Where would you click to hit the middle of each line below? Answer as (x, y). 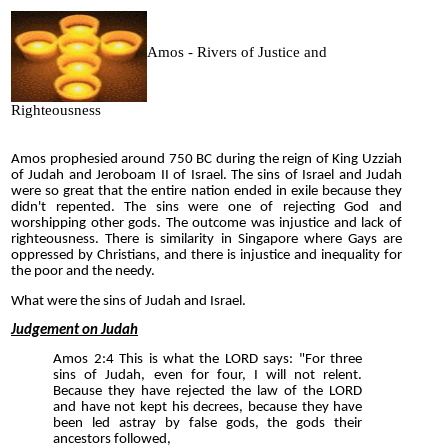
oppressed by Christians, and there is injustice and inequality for (206, 256)
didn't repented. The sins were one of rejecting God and (206, 208)
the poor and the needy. (83, 272)
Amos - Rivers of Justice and (237, 51)
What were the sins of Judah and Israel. (128, 301)
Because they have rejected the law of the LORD (208, 392)
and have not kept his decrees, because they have (208, 408)
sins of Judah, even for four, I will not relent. (208, 376)
